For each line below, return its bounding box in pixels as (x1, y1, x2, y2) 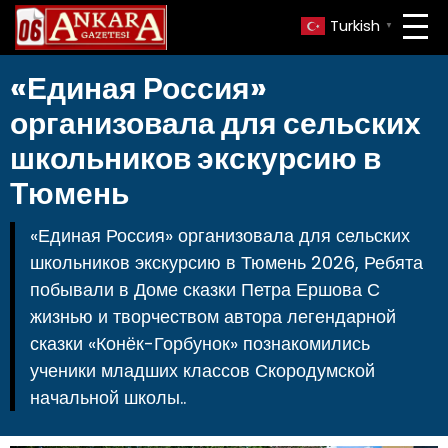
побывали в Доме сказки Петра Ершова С (30, 277, 380, 302)
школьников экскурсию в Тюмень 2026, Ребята (30, 250, 423, 275)
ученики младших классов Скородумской (30, 358, 375, 383)
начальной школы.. (30, 385, 186, 410)
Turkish (330, 15, 380, 37)
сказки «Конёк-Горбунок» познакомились (30, 331, 370, 356)
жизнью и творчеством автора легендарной (30, 304, 396, 329)
